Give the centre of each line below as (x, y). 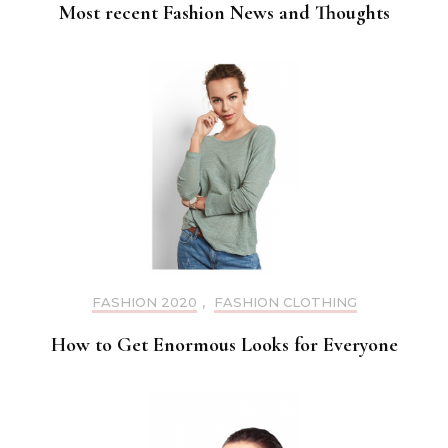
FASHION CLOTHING (285, 301)
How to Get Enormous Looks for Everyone (224, 344)
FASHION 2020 (144, 301)
